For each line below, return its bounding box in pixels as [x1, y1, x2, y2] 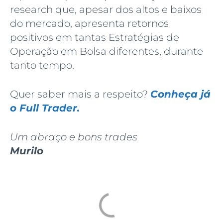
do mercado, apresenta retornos [10, 17, 169, 30]
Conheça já [150, 88, 211, 101]
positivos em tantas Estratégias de [10, 31, 179, 44]
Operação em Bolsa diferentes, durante [10, 45, 203, 58]
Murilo [10, 145, 43, 157]
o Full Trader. [10, 102, 80, 114]
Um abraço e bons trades [10, 131, 137, 143]
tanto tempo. [10, 59, 74, 72]
